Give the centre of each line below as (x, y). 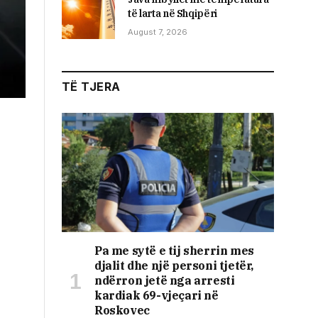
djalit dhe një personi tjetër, (174, 266)
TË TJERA (91, 87)
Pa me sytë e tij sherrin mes (174, 251)
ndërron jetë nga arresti (165, 281)
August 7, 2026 (158, 32)
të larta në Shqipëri (173, 13)
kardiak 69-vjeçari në (157, 296)
